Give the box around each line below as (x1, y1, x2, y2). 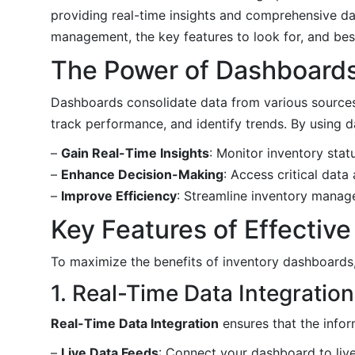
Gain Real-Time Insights (61, 144, 209, 161)
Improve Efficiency (61, 187, 177, 204)
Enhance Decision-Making (61, 166, 223, 182)
